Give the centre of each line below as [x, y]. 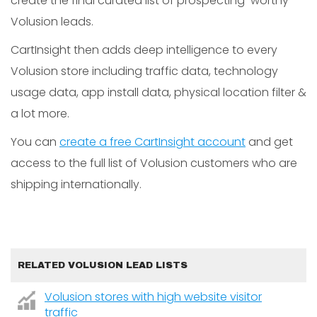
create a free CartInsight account [152, 142]
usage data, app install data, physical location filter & [158, 92]
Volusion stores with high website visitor [153, 297]
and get [269, 142]
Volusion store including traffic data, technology [144, 71]
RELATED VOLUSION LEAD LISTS [103, 265]
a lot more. [40, 114]
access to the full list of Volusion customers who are [154, 163]
